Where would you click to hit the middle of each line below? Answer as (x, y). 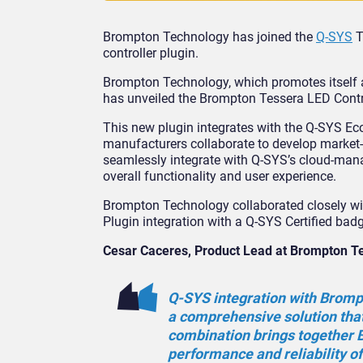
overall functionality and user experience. (220, 177)
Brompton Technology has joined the (209, 37)
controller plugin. (151, 53)
